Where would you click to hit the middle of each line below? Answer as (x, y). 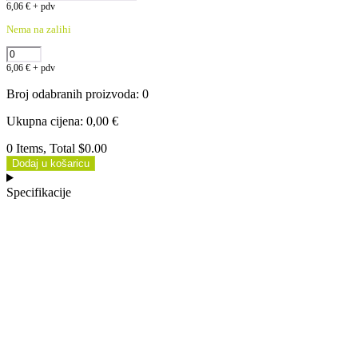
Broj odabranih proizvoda (71, 93)
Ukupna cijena (43, 121)
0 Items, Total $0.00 (57, 148)
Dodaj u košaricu (51, 163)
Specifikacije (39, 192)
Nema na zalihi (39, 29)
